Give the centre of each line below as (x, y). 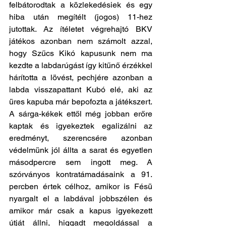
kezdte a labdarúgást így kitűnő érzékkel (81, 65)
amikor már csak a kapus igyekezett (81, 211)
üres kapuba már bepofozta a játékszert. (81, 102)
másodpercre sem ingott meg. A (81, 162)
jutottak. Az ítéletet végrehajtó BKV (81, 29)
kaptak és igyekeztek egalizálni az (81, 126)
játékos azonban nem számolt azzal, (81, 41)
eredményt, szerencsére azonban (81, 138)
